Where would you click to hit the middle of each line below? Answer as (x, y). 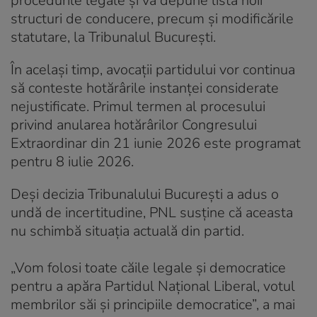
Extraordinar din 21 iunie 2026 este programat (156, 143)
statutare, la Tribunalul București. (113, 37)
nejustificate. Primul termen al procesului (138, 106)
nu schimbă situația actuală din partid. (127, 231)
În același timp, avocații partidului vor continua (153, 69)
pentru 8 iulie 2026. (72, 161)
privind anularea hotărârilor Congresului (134, 125)
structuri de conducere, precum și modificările (152, 18)
